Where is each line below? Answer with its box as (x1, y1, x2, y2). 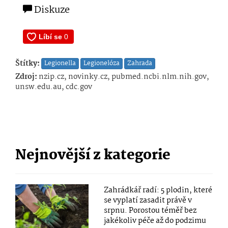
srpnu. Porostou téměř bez (104, 205, 197, 217)
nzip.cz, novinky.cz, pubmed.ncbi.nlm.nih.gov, (37, 71, 209, 83)
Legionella (44, 58, 76, 69)
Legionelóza (83, 58, 120, 69)
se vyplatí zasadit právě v (104, 194, 192, 207)
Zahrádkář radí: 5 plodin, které (104, 184, 213, 197)
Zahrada (127, 58, 152, 69)
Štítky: (15, 58, 40, 70)
